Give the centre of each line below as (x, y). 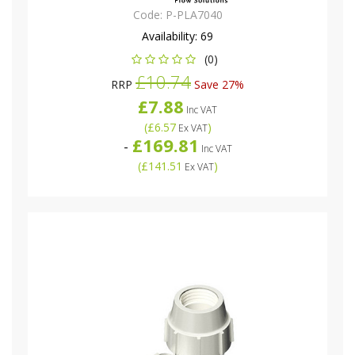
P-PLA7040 (194, 15)
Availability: (171, 36)
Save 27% (218, 85)
